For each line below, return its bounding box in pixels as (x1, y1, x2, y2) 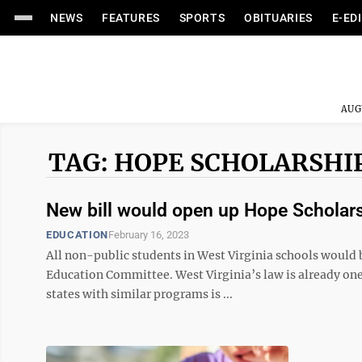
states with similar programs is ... (46, 287, 233, 301)
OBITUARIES (244, 11, 313, 24)
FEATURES (102, 11, 160, 24)
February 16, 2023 (107, 229, 189, 241)
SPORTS (179, 11, 225, 24)
